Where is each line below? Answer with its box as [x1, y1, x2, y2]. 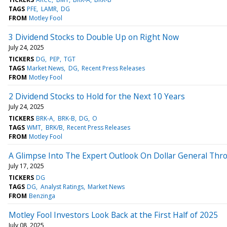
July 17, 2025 [9, 161, 44, 170]
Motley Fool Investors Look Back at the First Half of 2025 [9, 209, 218, 220]
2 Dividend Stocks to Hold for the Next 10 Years [9, 90, 185, 102]
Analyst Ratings [40, 182, 84, 191]
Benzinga [29, 191, 56, 200]
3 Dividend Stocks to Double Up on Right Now [9, 31, 179, 43]
